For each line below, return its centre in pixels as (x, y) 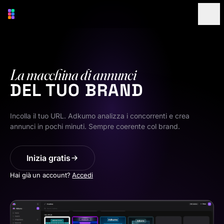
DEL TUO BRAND (77, 90)
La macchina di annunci (73, 75)
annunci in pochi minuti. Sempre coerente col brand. (95, 126)
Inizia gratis (48, 158)
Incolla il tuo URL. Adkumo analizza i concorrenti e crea (100, 116)
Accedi (83, 175)
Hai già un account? (40, 175)
